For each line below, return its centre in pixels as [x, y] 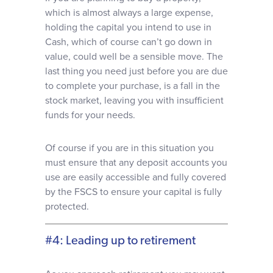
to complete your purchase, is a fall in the [133, 86]
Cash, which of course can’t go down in [129, 42]
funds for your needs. [90, 115]
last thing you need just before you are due [136, 71]
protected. [67, 207]
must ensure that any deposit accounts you [136, 163]
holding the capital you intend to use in [128, 27]
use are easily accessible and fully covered [136, 177]
